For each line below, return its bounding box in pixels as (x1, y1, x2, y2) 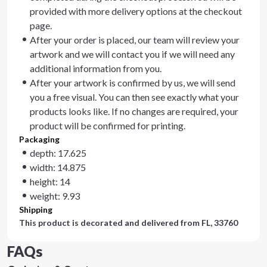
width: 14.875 (30, 162, 86, 173)
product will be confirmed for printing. (30, 120, 185, 131)
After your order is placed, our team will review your (30, 34, 240, 45)
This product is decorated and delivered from (19, 218, 201, 228)
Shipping (19, 204, 52, 215)
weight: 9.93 (30, 190, 80, 201)
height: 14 (30, 176, 70, 187)
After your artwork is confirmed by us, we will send (30, 77, 235, 88)
